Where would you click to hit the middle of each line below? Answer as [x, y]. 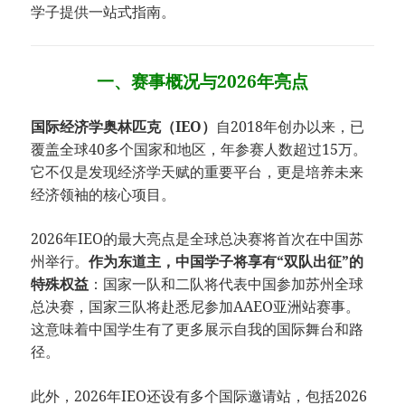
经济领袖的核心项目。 [104, 194]
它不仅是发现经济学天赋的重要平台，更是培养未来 [198, 171]
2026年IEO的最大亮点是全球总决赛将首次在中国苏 [198, 238]
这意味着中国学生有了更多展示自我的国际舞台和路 [198, 329]
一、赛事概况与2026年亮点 [202, 80]
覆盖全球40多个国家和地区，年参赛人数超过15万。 [199, 149]
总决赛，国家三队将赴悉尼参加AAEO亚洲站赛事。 [196, 306]
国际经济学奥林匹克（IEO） [124, 126]
